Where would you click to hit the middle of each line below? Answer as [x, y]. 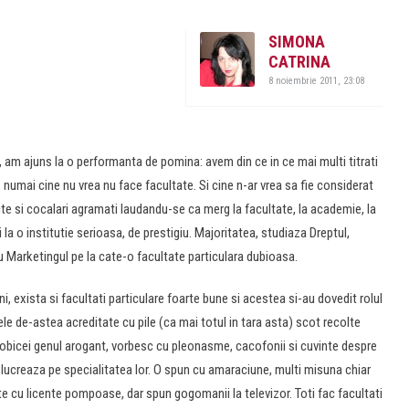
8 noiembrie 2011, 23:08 [316, 81]
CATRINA [299, 62]
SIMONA [297, 42]
